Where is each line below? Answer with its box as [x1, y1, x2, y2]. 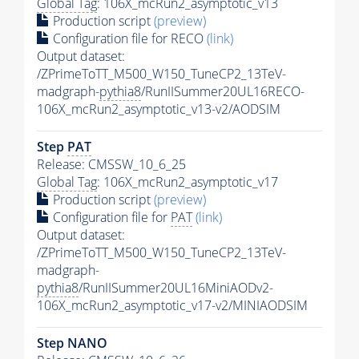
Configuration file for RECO [50, 30, 207, 48]
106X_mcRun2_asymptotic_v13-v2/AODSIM [37, 100, 280, 119]
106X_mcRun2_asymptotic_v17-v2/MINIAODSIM [37, 296, 308, 315]
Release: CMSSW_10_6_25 [37, 155, 186, 174]
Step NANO [37, 334, 107, 353]
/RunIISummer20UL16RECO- [141, 83, 305, 101]
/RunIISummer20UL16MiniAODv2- [79, 279, 273, 297]
